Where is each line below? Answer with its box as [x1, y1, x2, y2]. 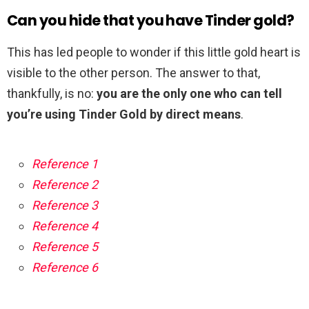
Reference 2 [32, 177, 98, 192]
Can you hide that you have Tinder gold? [7, 10, 295, 31]
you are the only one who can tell [97, 86, 282, 101]
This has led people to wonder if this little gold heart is [7, 45, 301, 60]
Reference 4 [32, 219, 98, 234]
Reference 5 [32, 239, 98, 255]
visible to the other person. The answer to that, [7, 66, 260, 81]
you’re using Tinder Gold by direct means [7, 107, 241, 122]
